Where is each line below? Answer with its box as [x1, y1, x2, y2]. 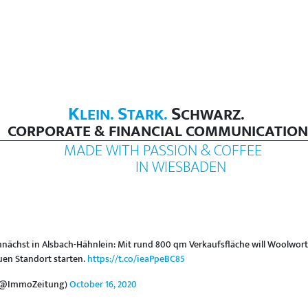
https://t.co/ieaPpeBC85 [87, 251, 185, 267]
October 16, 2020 [69, 276, 137, 293]
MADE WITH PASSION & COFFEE [63, 137, 262, 164]
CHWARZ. [180, 102, 244, 128]
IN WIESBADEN [135, 154, 226, 180]
